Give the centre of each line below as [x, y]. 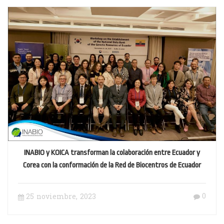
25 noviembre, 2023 [61, 197]
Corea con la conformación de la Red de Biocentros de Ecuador [112, 165]
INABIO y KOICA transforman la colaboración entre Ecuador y [112, 153]
